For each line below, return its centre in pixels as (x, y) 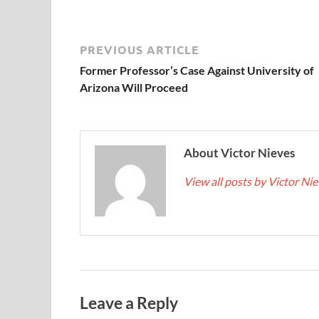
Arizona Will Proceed (134, 87)
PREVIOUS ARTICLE (140, 49)
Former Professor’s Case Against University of (197, 70)
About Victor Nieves (239, 152)
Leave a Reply (129, 302)
